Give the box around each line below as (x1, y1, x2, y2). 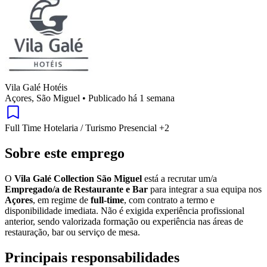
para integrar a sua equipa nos (148, 184, 262, 195)
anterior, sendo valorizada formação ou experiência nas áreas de (5, 216, 243, 227)
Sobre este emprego (5, 145, 125, 162)
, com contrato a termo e (124, 195, 215, 206)
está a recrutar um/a (142, 173, 217, 184)
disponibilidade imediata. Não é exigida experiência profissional (5, 206, 244, 216)
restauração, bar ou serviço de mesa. (5, 227, 140, 238)
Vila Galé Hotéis (5, 82, 67, 93)
